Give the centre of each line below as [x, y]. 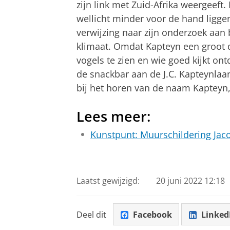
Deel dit [91, 214]
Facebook [152, 214]
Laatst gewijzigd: [108, 181]
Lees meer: [113, 117]
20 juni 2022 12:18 [190, 181]
